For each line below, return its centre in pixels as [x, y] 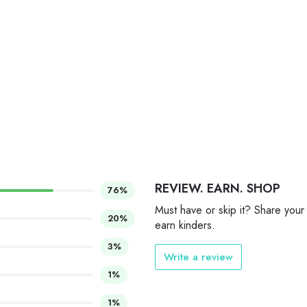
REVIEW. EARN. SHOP [218, 189]
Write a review [198, 257]
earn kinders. [185, 225]
